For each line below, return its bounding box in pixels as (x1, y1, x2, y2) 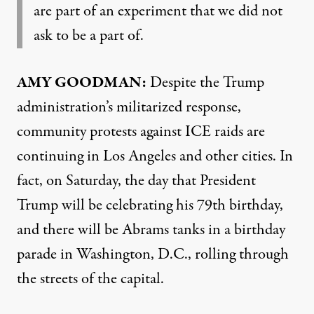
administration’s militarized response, (17, 96, 241, 118)
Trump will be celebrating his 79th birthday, (17, 194, 283, 217)
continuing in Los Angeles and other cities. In (17, 145, 293, 168)
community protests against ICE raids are (17, 121, 265, 143)
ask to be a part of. (34, 25, 144, 47)
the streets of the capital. (17, 268, 164, 290)
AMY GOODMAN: (17, 71, 146, 94)
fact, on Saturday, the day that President (17, 170, 256, 192)
